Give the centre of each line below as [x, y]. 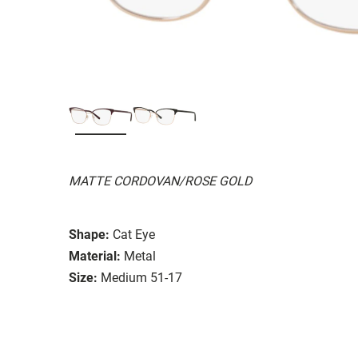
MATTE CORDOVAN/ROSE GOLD [160, 181]
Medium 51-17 [141, 277]
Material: [95, 256]
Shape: [89, 234]
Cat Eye [134, 234]
